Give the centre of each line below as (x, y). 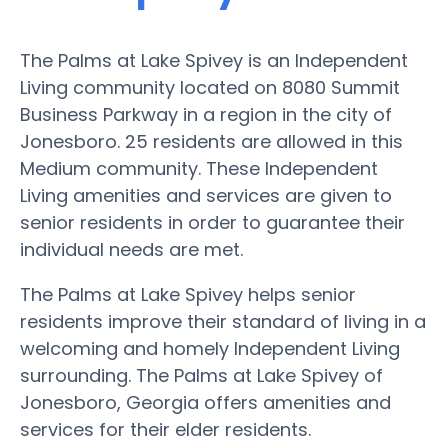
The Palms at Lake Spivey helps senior (188, 294)
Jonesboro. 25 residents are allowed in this (211, 141)
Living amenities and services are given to (206, 195)
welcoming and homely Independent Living (210, 348)
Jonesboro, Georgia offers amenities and (205, 402)
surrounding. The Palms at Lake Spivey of (201, 375)
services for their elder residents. (165, 429)
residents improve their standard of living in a (223, 321)
